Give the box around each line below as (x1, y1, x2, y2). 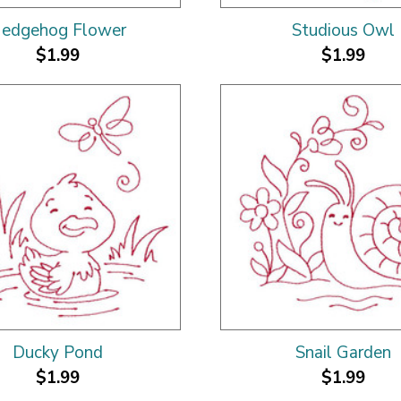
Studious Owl (292, 18, 396, 42)
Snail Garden (295, 341, 392, 365)
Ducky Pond (12, 341, 103, 365)
